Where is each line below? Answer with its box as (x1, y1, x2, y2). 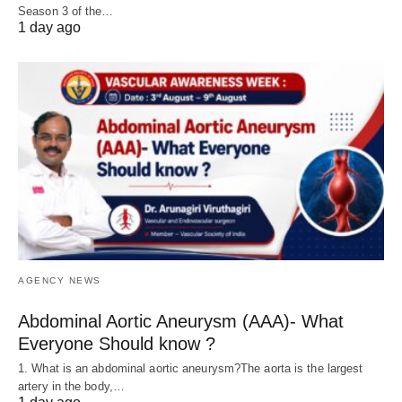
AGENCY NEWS (18, 275, 101, 286)
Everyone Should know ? (18, 334, 215, 354)
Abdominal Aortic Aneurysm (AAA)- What (18, 311, 344, 332)
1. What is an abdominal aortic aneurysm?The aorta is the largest (18, 362, 363, 376)
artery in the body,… (18, 380, 125, 394)
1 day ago (18, 19, 81, 35)
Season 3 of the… (18, 4, 114, 18)
